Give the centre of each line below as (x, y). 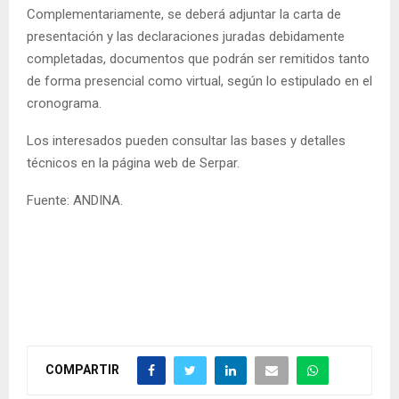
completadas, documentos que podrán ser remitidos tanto (198, 59)
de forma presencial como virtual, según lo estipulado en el (199, 81)
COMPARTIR (82, 369)
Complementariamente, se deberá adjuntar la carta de (184, 15)
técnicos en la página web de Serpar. (133, 163)
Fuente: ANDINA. (75, 201)
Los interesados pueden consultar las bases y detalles (186, 141)
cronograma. (64, 104)
